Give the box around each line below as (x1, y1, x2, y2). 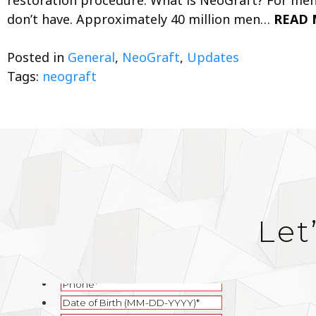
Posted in (7, 48, 68, 66)
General (68, 48, 115, 66)
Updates (187, 48, 239, 66)
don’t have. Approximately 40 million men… (7, 10, 274, 28)
